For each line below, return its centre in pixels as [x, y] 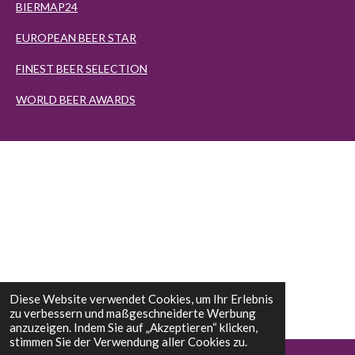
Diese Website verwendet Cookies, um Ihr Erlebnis [141, 299]
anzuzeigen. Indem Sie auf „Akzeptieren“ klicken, [134, 327]
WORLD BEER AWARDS [76, 99]
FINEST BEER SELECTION [82, 69]
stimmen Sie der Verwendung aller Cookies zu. [128, 342]
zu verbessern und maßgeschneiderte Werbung [133, 313]
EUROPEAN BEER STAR [76, 38]
